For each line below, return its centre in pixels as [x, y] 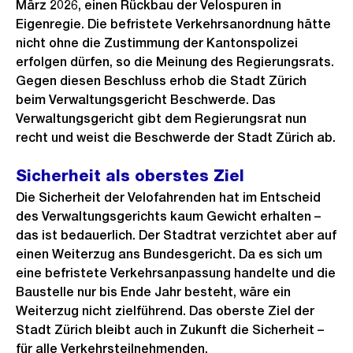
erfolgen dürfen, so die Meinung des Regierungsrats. [175, 62]
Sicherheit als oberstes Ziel [130, 176]
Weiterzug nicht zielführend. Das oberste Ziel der [165, 311]
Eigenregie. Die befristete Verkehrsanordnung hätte [173, 24]
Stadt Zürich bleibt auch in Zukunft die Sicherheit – [170, 330]
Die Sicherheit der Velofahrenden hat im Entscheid [168, 197]
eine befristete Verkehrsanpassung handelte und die [176, 273]
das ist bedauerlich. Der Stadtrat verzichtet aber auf [176, 235]
